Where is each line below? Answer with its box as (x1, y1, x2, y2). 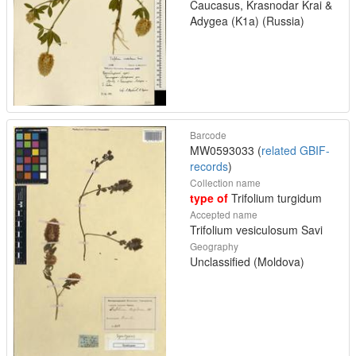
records (190, 158, 228, 175)
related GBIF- (261, 142, 330, 159)
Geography (190, 239, 238, 253)
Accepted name (190, 207, 257, 222)
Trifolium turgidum (228, 190, 322, 207)
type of (190, 190, 228, 207)
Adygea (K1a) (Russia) (190, 13, 304, 29)
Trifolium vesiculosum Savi (190, 222, 323, 238)
